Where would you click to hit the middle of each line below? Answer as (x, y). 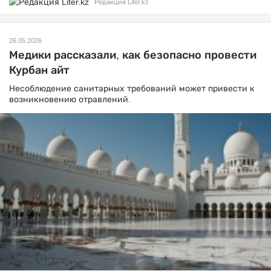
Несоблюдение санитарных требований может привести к (132, 89)
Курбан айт (39, 70)
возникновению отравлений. (70, 100)
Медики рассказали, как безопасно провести (133, 55)
